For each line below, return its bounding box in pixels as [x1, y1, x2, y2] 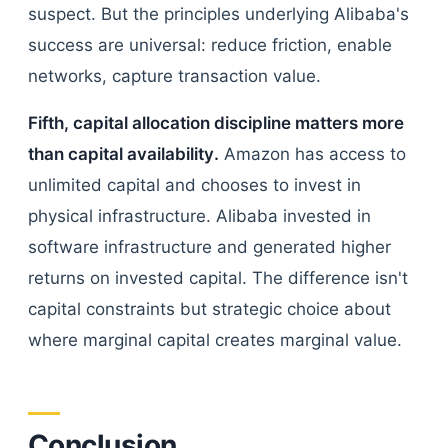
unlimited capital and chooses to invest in [28, 175, 361, 195]
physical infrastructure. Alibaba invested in [28, 206, 371, 226]
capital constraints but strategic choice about [28, 299, 391, 319]
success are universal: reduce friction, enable [28, 35, 392, 55]
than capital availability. [28, 144, 219, 164]
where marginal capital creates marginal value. [28, 330, 402, 350]
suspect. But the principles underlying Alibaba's [28, 4, 409, 24]
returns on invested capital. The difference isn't [28, 268, 408, 288]
